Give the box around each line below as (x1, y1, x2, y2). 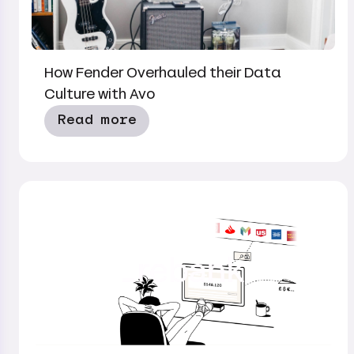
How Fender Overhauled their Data (44, 62, 281, 83)
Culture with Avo (44, 84, 155, 104)
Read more (57, 113, 137, 127)
